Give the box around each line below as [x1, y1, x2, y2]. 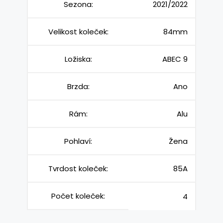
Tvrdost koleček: [48, 163, 108, 174]
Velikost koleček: [48, 26, 109, 37]
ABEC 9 [162, 54, 188, 65]
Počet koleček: [51, 191, 105, 202]
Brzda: [67, 81, 90, 92]
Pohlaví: [64, 136, 92, 147]
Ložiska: [64, 54, 92, 65]
